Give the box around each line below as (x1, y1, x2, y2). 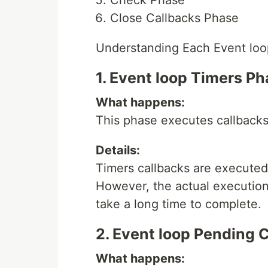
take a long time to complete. (96, 196, 261, 211)
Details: (96, 142, 140, 157)
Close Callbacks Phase (110, 10, 239, 25)
